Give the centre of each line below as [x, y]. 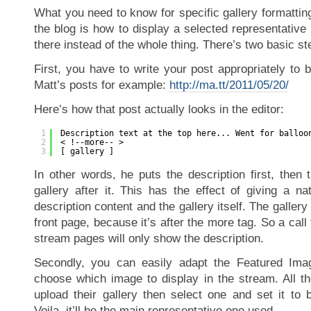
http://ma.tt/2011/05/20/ [229, 85]
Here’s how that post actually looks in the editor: [159, 109]
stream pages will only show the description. [149, 238]
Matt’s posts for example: [102, 85]
